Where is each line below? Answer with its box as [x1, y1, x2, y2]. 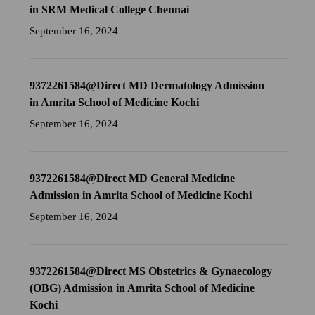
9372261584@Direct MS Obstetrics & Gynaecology [30, 265, 273, 278]
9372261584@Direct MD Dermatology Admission [30, 79, 265, 92]
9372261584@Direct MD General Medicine [30, 172, 236, 185]
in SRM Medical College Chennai [30, 4, 190, 16]
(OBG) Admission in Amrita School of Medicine [30, 282, 255, 295]
